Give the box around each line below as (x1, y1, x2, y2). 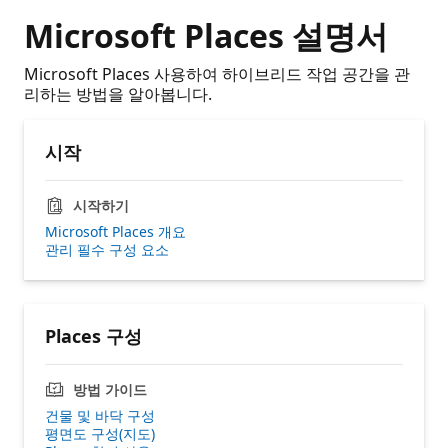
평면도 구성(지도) (45, 423, 155, 443)
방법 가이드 (73, 379, 147, 399)
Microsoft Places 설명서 (24, 13, 388, 57)
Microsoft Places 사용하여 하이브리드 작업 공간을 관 (24, 62, 410, 85)
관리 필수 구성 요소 (45, 239, 169, 259)
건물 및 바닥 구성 (45, 405, 155, 425)
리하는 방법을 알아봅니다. (24, 82, 212, 105)
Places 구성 (45, 323, 142, 348)
